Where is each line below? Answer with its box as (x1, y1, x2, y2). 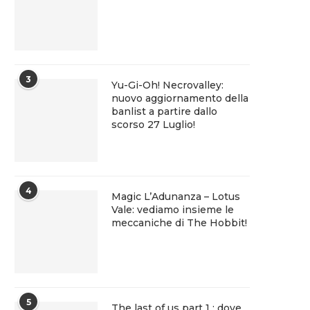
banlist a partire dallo (111, 105, 217, 118)
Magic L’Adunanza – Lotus (111, 190, 240, 203)
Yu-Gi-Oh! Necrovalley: (111, 79, 224, 91)
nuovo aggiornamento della (111, 92, 248, 104)
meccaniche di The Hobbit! (111, 217, 247, 229)
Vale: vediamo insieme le (111, 203, 234, 216)
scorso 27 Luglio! (111, 118, 195, 131)
